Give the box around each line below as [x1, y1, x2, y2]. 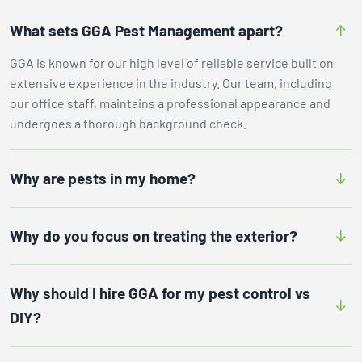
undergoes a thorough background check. [10, 115, 246, 131]
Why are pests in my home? [10, 168, 196, 187]
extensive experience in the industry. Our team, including [10, 74, 332, 90]
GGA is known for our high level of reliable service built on [10, 54, 334, 70]
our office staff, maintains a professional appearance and [10, 95, 330, 111]
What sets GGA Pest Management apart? [10, 20, 283, 40]
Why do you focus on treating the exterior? [10, 225, 297, 245]
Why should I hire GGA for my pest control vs [10, 283, 310, 302]
